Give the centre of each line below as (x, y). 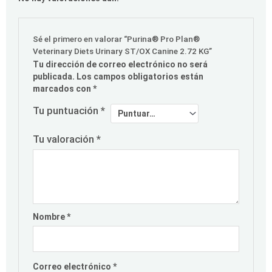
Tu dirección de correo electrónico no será (121, 64)
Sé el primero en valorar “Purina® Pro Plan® (117, 39)
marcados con (63, 88)
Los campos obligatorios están (140, 76)
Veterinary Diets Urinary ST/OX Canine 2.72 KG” (123, 51)
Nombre (50, 216)
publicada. (54, 76)
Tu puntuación (67, 110)
